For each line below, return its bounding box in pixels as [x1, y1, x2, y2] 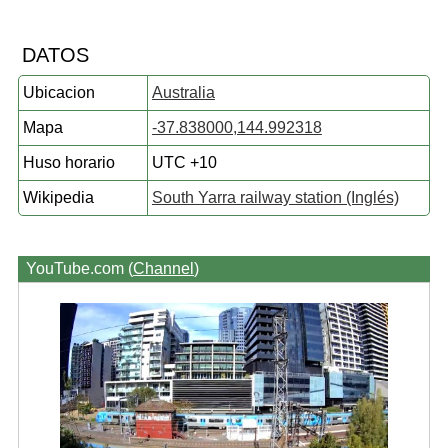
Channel [132, 260, 194, 277]
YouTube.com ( [25, 260, 133, 277]
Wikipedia [22, 189, 94, 206]
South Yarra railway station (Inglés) [151, 189, 399, 206]
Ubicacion [22, 84, 95, 101]
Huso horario [22, 154, 115, 171]
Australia [151, 84, 215, 101]
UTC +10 [151, 154, 217, 171]
